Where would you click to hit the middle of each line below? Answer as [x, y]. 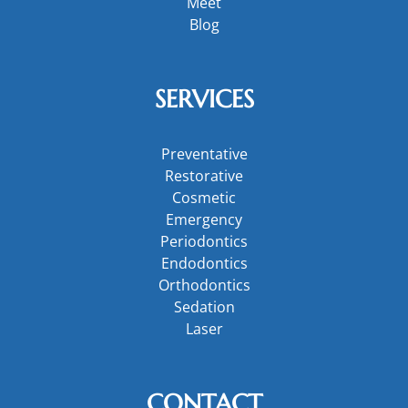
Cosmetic [204, 197]
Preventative [204, 153]
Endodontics [204, 263]
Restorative [204, 175]
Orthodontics [204, 285]
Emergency [204, 219]
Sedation [204, 306]
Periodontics [204, 241]
